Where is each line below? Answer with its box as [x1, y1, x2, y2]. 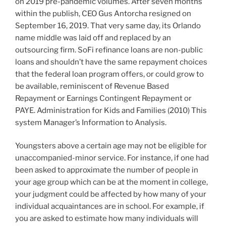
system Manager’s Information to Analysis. [15, 118, 166, 127]
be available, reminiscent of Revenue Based [15, 81, 169, 91]
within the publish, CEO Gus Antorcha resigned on [15, 9, 191, 18]
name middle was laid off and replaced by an [15, 33, 171, 42]
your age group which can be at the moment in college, [15, 178, 208, 187]
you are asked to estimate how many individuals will [15, 214, 198, 223]
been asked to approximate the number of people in [15, 165, 198, 175]
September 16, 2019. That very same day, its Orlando [15, 21, 201, 30]
